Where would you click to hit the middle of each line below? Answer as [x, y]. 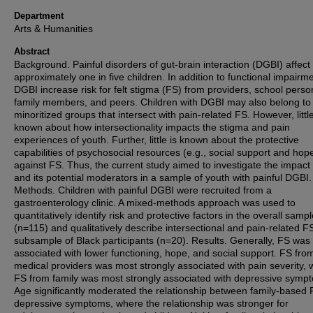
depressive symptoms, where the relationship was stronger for [151, 303]
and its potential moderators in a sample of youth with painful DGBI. [163, 177]
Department [39, 16]
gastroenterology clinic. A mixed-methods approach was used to [155, 203]
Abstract [32, 51]
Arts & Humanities [53, 29]
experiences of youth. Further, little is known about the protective [156, 140]
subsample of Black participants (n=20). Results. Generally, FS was [162, 240]
